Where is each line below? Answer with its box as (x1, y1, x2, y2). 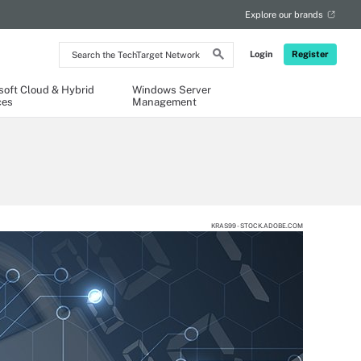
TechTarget (59, 69, 122, 83)
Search (59, 42, 99, 56)
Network (59, 83, 107, 97)
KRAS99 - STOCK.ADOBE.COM (211, 222, 303, 230)
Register (292, 49, 329, 59)
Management (132, 96, 197, 108)
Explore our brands (245, 10, 323, 19)
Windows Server (132, 84, 211, 96)
